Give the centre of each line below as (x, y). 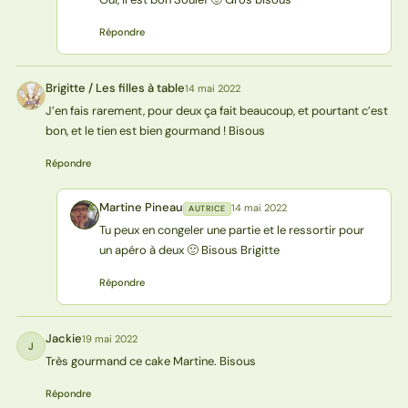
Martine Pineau (141, 208)
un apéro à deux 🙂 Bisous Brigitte (189, 250)
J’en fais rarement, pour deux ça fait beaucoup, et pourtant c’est (216, 111)
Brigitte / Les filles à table (115, 88)
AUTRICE (207, 209)
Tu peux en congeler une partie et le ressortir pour (231, 230)
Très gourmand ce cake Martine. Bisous (150, 362)
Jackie (63, 339)
